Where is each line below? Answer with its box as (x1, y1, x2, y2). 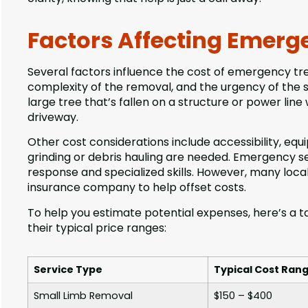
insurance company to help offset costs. (27, 179, 246, 196)
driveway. (27, 109, 78, 125)
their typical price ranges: (27, 219, 166, 236)
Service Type (34, 262, 102, 276)
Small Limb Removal (34, 288, 133, 302)
